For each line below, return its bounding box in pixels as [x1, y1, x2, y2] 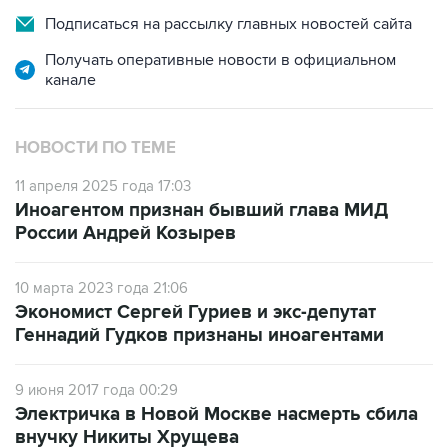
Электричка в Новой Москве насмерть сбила [15, 403, 418, 426]
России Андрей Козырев [15, 222, 236, 245]
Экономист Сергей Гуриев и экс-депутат [15, 301, 376, 324]
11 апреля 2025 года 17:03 [15, 177, 191, 195]
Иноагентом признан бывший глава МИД [15, 199, 388, 222]
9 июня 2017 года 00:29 [15, 381, 178, 399]
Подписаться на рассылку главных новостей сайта [45, 14, 412, 34]
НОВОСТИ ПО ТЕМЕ [15, 138, 176, 158]
